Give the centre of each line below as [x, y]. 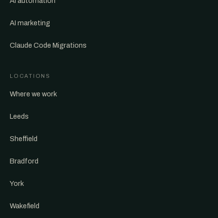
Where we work [33, 94]
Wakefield [25, 206]
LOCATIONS [30, 76]
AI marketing [30, 23]
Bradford [24, 161]
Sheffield [24, 139]
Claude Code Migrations [48, 45]
